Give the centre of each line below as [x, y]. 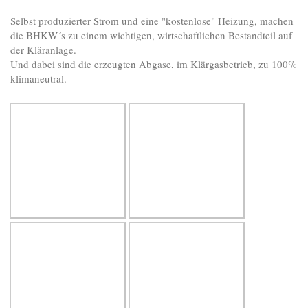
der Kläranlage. [43, 50]
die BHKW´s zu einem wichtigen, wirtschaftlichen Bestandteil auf [151, 35]
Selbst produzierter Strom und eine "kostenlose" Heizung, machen [152, 21]
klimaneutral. [38, 79]
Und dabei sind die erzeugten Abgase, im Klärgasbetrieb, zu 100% [154, 64]
